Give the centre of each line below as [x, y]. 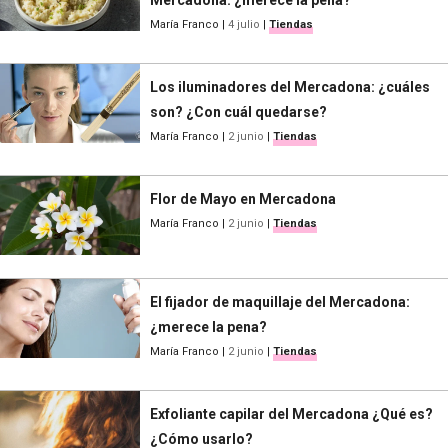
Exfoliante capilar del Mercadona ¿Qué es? [291, 414]
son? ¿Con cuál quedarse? [238, 112]
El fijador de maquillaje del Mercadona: [280, 302]
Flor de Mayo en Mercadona [243, 199]
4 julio [244, 25]
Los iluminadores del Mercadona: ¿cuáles [290, 87]
